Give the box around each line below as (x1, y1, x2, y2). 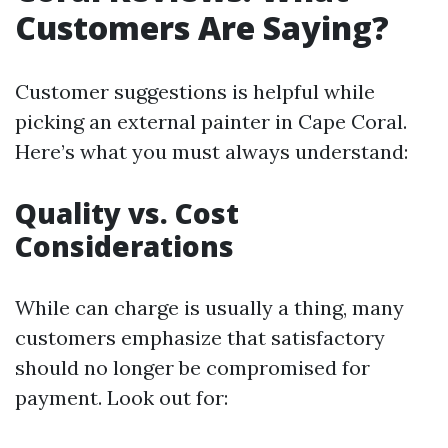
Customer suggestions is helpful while (15, 79, 375, 104)
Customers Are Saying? (15, 6, 389, 49)
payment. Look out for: (15, 385, 228, 410)
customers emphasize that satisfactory (15, 325, 385, 350)
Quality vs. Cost (15, 194, 239, 232)
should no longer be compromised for (15, 355, 370, 380)
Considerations (15, 227, 234, 265)
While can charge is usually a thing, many (15, 295, 404, 320)
